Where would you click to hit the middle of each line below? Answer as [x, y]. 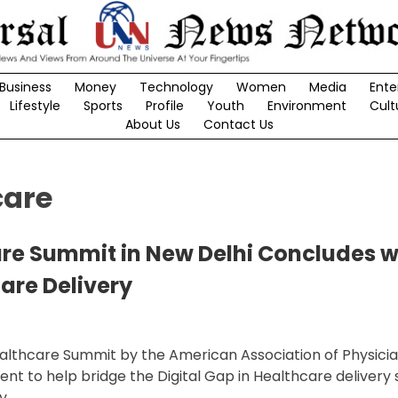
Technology [176, 88]
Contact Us [238, 125]
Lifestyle [35, 106]
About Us [152, 125]
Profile [164, 106]
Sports [103, 106]
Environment [306, 106]
